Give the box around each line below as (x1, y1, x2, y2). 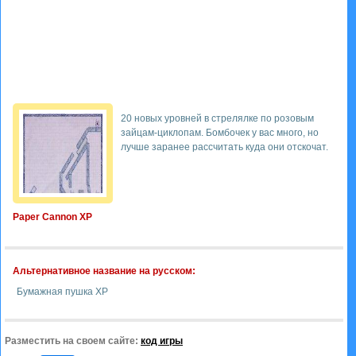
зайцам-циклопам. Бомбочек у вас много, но (121, 127, 319, 138)
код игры (141, 335, 183, 346)
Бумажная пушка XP (17, 286, 108, 297)
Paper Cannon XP (13, 211, 92, 222)
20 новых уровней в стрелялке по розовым (121, 113, 314, 124)
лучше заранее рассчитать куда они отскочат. (121, 141, 328, 153)
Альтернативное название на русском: (13, 265, 195, 277)
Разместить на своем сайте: (5, 335, 141, 346)
